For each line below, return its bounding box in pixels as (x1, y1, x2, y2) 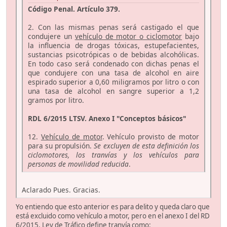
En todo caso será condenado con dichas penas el (28, 58, 199, 68)
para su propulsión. (28, 140, 94, 150)
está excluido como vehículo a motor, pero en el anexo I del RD (16, 211, 210, 220)
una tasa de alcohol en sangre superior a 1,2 (28, 86, 199, 96)
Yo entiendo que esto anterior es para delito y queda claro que (16, 202, 210, 211)
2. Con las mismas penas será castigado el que (28, 22, 199, 32)
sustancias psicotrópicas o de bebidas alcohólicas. (28, 49, 199, 59)
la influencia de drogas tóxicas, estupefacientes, (28, 40, 199, 50)
